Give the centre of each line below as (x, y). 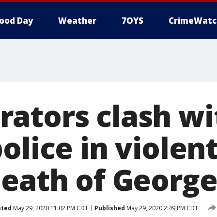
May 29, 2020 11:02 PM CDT (50, 208)
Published (110, 208)
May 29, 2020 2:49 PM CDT (162, 208)
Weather (77, 21)
